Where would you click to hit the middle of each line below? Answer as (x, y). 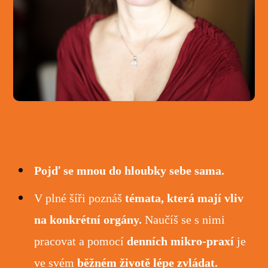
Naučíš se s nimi (185, 220)
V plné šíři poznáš (80, 198)
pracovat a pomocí (81, 241)
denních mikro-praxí (182, 241)
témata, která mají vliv (185, 198)
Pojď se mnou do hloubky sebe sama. (130, 171)
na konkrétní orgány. (90, 220)
